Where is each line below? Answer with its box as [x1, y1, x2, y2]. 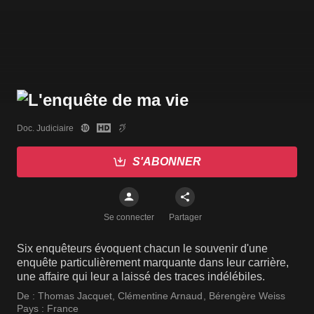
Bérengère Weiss [209, 290, 285, 302]
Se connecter [104, 212, 154, 223]
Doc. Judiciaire [17, 123, 74, 133]
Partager [168, 212, 202, 223]
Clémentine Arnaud [118, 290, 203, 302]
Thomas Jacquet [38, 290, 112, 302]
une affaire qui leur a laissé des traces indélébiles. [17, 271, 265, 283]
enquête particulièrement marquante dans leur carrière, [17, 257, 289, 269]
